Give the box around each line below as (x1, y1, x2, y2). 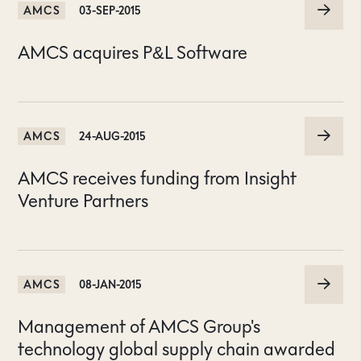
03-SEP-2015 (77, 4, 142, 17)
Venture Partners (18, 190, 149, 211)
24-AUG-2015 (77, 130, 147, 143)
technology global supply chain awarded (18, 338, 336, 359)
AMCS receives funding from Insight (18, 168, 297, 189)
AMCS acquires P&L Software (18, 42, 248, 63)
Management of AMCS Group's (18, 316, 261, 337)
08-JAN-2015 (77, 278, 143, 291)
